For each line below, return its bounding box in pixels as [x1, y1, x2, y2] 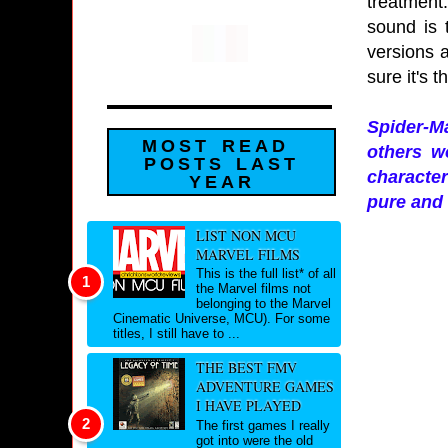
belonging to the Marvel [195, 296, 331, 312]
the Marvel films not [195, 281, 311, 297]
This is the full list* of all [195, 266, 336, 282]
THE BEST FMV [195, 358, 297, 378]
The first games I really [195, 417, 330, 433]
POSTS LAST [143, 154, 300, 175]
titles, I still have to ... [113, 326, 240, 342]
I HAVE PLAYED [195, 396, 301, 416]
